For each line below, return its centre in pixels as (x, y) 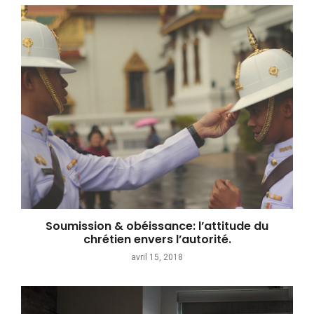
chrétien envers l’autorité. (157, 240)
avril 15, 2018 (157, 258)
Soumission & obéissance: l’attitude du (157, 226)
